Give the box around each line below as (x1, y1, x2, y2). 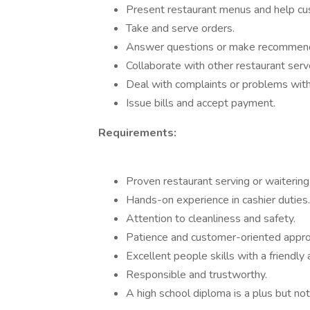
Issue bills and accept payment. (126, 95, 275, 111)
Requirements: (98, 125, 176, 140)
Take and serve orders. (126, 21, 235, 36)
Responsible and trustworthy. (126, 267, 267, 282)
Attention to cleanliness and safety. (126, 211, 295, 226)
